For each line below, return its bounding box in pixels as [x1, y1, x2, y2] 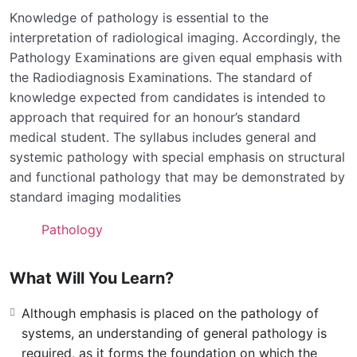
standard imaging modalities [10, 188, 181, 205]
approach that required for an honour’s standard [10, 108, 300, 125]
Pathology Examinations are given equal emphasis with [10, 49, 342, 65]
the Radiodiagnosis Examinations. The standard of [10, 69, 312, 85]
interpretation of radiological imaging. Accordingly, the [10, 29, 340, 45]
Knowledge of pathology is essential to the [10, 9, 269, 25]
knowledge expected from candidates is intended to [10, 88, 326, 105]
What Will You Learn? [10, 268, 174, 288]
